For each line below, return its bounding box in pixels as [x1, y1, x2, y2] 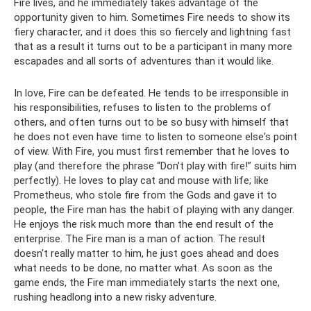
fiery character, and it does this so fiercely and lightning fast [14, 26, 291, 38]
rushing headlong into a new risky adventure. [14, 291, 217, 303]
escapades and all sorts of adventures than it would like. [14, 55, 274, 67]
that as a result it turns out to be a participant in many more [14, 40, 292, 53]
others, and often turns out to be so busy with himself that [14, 116, 289, 128]
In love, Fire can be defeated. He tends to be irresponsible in [14, 87, 289, 99]
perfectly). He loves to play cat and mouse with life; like [14, 174, 269, 187]
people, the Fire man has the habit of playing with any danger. [14, 203, 294, 216]
